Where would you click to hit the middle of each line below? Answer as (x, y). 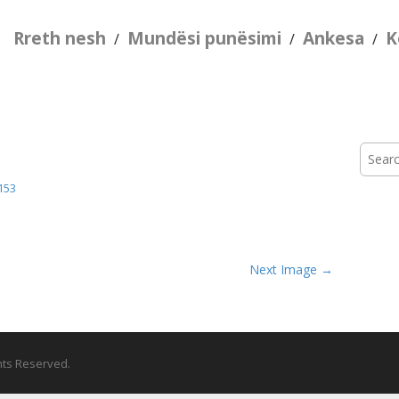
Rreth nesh (60, 38)
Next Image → (292, 269)
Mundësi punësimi (205, 38)
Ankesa (334, 38)
